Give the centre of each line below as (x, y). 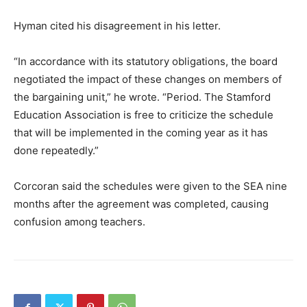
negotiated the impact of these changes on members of (148, 79)
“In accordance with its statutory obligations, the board (146, 61)
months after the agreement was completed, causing (141, 204)
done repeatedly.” (56, 150)
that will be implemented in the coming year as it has (141, 133)
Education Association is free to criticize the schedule (144, 115)
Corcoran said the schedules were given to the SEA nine (150, 186)
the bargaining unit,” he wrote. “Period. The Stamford (142, 97)
